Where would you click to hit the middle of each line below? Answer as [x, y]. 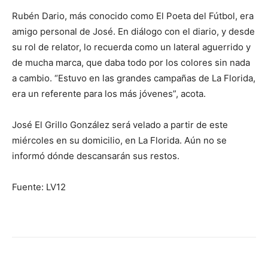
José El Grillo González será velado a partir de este [120, 125]
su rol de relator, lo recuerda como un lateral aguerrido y [131, 47]
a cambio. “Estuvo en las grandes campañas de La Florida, [134, 78]
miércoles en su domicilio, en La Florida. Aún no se [119, 141]
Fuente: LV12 [39, 187]
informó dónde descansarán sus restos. [96, 156]
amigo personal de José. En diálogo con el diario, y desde [133, 32]
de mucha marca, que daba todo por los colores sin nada [131, 63]
